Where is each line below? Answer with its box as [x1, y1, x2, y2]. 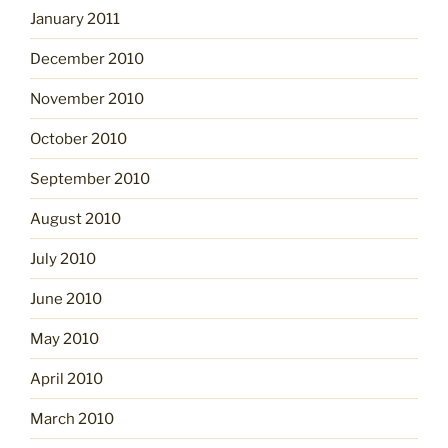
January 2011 [30, 9, 120, 28]
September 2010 [30, 169, 150, 188]
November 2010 [30, 89, 144, 108]
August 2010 [30, 209, 121, 228]
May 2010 [30, 329, 99, 348]
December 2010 [30, 49, 144, 68]
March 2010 [30, 409, 114, 428]
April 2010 [30, 369, 103, 388]
